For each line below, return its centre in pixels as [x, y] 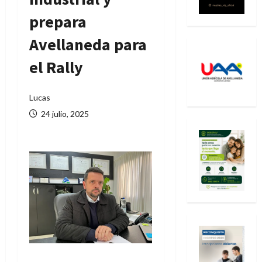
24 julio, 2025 [64, 114]
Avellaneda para [88, 44]
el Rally [56, 67]
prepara [58, 22]
